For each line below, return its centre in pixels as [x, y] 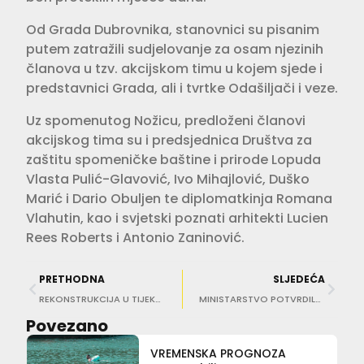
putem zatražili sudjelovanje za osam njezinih [175, 49]
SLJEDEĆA [299, 279]
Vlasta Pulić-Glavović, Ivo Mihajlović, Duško [168, 179]
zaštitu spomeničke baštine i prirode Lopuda [173, 159]
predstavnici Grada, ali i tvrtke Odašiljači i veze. [182, 88]
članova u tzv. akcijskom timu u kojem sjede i [174, 68]
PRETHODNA [72, 279]
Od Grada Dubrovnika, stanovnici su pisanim [173, 29]
